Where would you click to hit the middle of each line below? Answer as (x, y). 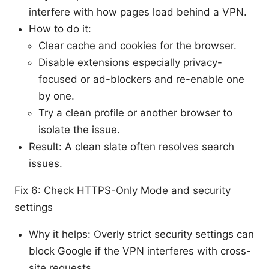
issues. (46, 163)
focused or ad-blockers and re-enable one (141, 79)
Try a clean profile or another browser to (135, 113)
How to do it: (60, 29)
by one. (56, 96)
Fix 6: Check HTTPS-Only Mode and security (122, 190)
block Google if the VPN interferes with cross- (140, 251)
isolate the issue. (79, 129)
